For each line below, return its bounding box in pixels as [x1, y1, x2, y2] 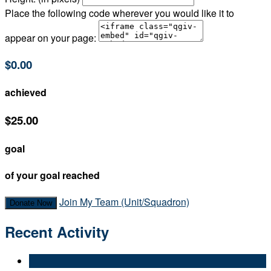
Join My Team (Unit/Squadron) [59, 195, 189, 209]
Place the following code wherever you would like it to [5, 6, 234, 21]
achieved [5, 85, 47, 100]
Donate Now [10, 198, 52, 208]
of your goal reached [5, 168, 100, 183]
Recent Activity [5, 221, 109, 243]
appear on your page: [5, 31, 96, 45]
